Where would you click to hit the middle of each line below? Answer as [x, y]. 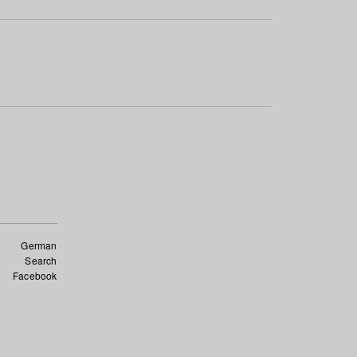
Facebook [35, 275]
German [39, 245]
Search [41, 260]
